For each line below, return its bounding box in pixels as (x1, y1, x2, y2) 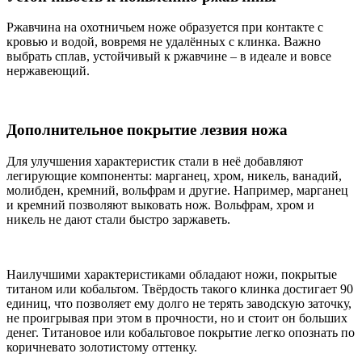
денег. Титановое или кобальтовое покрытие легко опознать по (6, 325, 355, 339)
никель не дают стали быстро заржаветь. (6, 212, 230, 226)
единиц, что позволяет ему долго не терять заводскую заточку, (6, 296, 351, 310)
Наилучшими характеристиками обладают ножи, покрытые (6, 267, 337, 281)
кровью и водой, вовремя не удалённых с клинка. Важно (6, 35, 321, 49)
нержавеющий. (6, 64, 90, 78)
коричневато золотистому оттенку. (6, 339, 197, 354)
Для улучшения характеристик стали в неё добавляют (6, 154, 303, 168)
